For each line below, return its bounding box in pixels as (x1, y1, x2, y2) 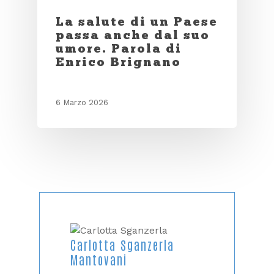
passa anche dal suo (55, 27, 210, 42)
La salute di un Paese (55, 13, 218, 29)
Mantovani (70, 251, 127, 267)
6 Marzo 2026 (55, 97, 108, 107)
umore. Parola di (55, 40, 182, 56)
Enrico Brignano (55, 54, 181, 69)
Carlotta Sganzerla (70, 236, 174, 253)
